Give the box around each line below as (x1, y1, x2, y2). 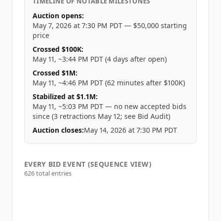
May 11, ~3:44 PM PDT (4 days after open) (33, 54, 167, 64)
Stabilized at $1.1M (33, 92, 96, 101)
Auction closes (33, 125, 82, 135)
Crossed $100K (33, 44, 81, 54)
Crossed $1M (33, 68, 75, 77)
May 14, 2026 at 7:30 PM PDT (84, 125, 177, 135)
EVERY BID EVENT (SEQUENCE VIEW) (24, 159, 151, 169)
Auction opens (33, 11, 82, 20)
